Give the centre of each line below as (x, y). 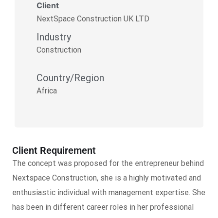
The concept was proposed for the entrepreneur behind (108, 163)
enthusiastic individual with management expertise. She (109, 192)
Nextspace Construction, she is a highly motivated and (107, 178)
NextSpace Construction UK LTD (93, 19)
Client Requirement (54, 150)
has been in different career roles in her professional (103, 207)
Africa (47, 91)
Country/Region (70, 78)
